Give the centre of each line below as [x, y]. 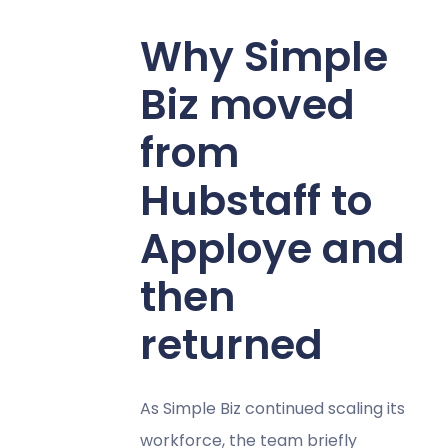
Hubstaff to [255, 200]
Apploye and [272, 248]
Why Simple [263, 56]
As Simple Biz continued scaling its [272, 408]
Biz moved [247, 104]
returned [231, 344]
